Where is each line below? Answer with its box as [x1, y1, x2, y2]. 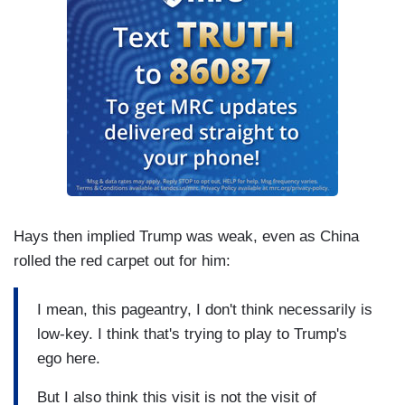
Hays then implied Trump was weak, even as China [14, 228, 359, 246]
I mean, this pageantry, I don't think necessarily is [37, 300, 372, 318]
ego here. [37, 349, 105, 367]
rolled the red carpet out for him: [14, 252, 231, 270]
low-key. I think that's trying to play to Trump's [37, 325, 347, 343]
